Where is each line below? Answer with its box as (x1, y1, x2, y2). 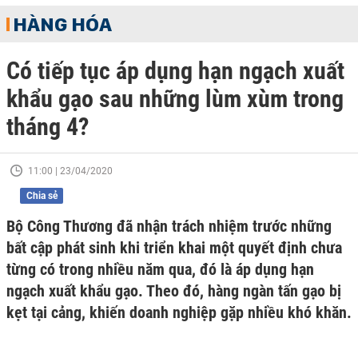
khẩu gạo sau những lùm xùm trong (6, 85, 344, 113)
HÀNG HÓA (13, 12, 112, 36)
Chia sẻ (26, 190, 58, 201)
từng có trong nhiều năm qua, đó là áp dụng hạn (6, 260, 314, 279)
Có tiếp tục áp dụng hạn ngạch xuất (6, 57, 344, 85)
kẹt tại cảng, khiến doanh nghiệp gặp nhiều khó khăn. (6, 303, 352, 322)
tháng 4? (6, 113, 89, 141)
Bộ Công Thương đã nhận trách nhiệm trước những (6, 217, 332, 236)
